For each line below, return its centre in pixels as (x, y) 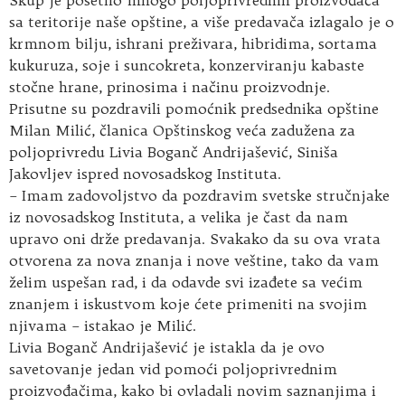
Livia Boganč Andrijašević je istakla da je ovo (167, 347)
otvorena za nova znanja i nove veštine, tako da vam (194, 260)
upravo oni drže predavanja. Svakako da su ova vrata (195, 238)
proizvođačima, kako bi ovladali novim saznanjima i (193, 390)
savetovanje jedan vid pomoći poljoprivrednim (173, 368)
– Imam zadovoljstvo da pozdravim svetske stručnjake (199, 195)
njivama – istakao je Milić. (103, 325)
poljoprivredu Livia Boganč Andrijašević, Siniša (174, 151)
